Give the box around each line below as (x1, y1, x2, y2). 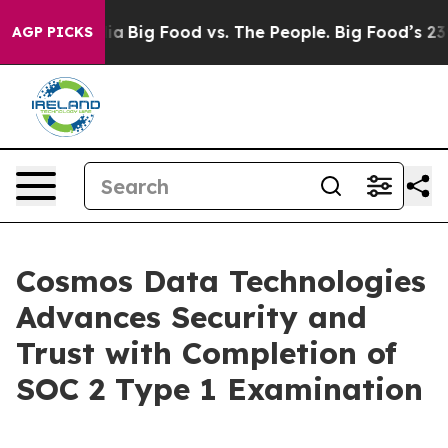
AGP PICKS (12, 23, 93, 41)
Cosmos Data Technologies (16, 262, 426, 300)
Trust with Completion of (16, 334, 397, 372)
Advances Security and (16, 298, 367, 336)
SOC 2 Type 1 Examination (16, 370, 423, 408)
